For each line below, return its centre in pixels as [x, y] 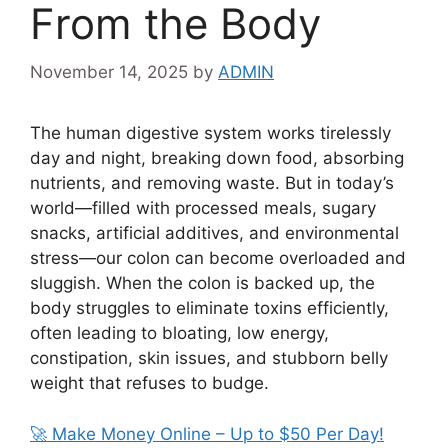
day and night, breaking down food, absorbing [217, 158]
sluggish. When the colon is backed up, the [202, 283]
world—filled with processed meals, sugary [203, 208]
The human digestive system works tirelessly [210, 133]
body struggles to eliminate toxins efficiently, [209, 308]
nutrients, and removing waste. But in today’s [212, 183]
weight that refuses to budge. [149, 383]
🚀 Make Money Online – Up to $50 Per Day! [207, 433]
